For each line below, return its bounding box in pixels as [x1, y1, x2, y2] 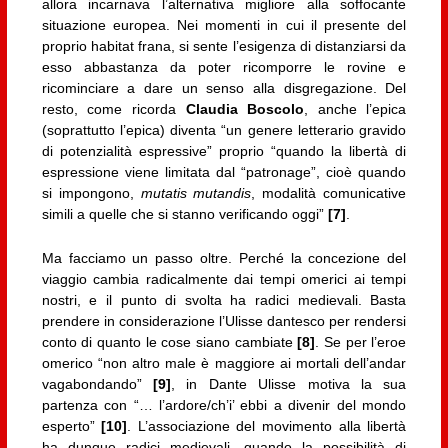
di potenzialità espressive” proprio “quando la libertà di [41, 143, 407, 160]
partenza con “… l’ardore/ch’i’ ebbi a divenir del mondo [41, 396, 407, 413]
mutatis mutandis [140, 185, 252, 202]
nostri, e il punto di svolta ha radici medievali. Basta [41, 291, 407, 308]
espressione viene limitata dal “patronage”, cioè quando [41, 164, 407, 181]
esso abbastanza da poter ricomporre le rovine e [41, 59, 407, 76]
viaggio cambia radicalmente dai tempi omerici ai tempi [41, 270, 407, 287]
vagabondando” [41, 375, 154, 392]
